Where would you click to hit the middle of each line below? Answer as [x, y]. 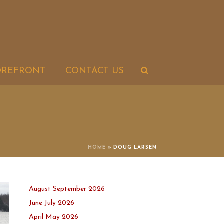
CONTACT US [95, 71]
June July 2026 [52, 203]
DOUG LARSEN [135, 148]
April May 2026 [54, 217]
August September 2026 [67, 189]
